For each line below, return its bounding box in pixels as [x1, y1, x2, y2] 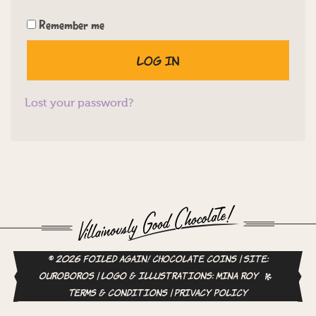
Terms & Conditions [68, 289, 167, 298]
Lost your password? [25, 98, 133, 110]
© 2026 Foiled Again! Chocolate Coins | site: [48, 255, 268, 265]
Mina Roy [216, 272, 258, 281]
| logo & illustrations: [94, 272, 216, 281]
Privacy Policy [174, 289, 248, 298]
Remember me [39, 20, 104, 33]
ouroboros [39, 272, 94, 281]
